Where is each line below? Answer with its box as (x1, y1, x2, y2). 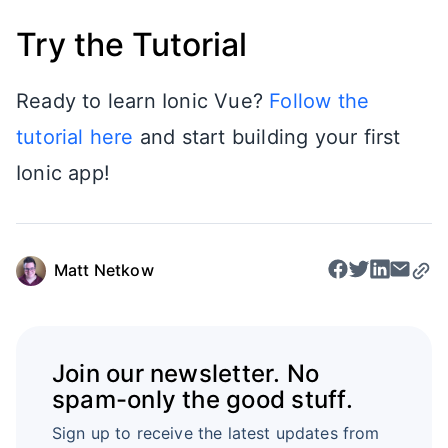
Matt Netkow (54, 260, 154, 281)
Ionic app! (16, 160, 110, 185)
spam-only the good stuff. (51, 385, 353, 415)
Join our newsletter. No (51, 359, 320, 389)
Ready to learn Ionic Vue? (16, 88, 270, 113)
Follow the (269, 88, 370, 113)
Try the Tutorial (16, 24, 247, 64)
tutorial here (16, 124, 134, 149)
